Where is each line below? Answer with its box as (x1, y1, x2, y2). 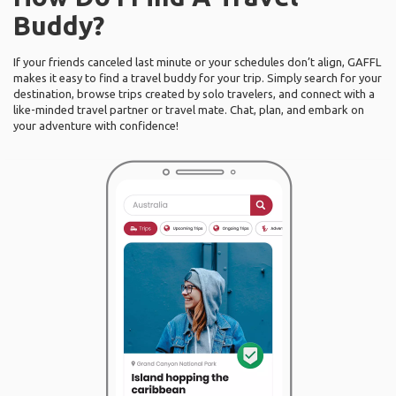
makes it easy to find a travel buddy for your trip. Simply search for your (13, 72, 382, 84)
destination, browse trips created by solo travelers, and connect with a (13, 88, 375, 100)
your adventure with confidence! (13, 119, 179, 132)
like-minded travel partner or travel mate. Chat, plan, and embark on (13, 103, 364, 116)
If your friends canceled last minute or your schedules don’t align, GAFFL (13, 56, 381, 68)
